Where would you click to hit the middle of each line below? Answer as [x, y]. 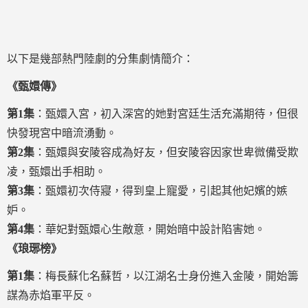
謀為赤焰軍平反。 [51, 295]
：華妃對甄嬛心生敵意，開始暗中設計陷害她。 [150, 229]
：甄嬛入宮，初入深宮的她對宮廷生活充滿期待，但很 [166, 114]
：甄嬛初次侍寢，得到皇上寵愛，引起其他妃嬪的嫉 [161, 191]
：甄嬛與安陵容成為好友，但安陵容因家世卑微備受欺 [166, 152]
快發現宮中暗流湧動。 [62, 133]
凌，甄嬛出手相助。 [56, 172]
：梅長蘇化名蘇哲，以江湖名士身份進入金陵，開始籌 [166, 276]
